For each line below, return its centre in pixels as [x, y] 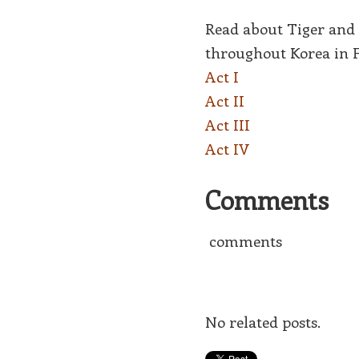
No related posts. [263, 322]
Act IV [228, 149]
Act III [228, 125]
